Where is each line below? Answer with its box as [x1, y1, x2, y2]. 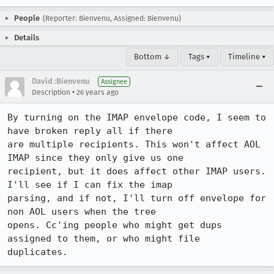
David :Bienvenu [32, 76, 89, 86]
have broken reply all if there [7, 125, 178, 136]
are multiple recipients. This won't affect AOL [7, 139, 261, 150]
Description [32, 88, 70, 97]
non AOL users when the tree [7, 206, 161, 217]
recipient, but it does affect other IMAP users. [7, 166, 266, 177]
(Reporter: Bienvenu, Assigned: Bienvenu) [43, 14, 181, 23]
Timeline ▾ [228, 52, 266, 61]
